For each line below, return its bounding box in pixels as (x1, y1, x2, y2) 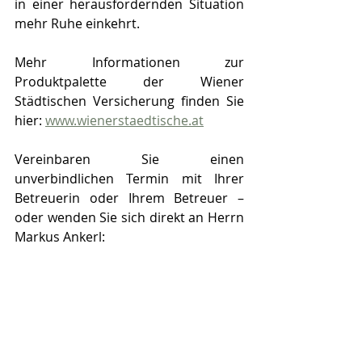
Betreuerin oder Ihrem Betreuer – (15, 188, 244, 207)
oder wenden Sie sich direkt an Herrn (15, 208, 244, 226)
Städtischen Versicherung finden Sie (15, 91, 244, 110)
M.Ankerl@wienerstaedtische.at (15, 285, 206, 304)
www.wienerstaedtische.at (45, 111, 204, 129)
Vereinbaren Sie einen (15, 149, 244, 168)
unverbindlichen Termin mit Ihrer (15, 169, 244, 187)
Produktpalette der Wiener (15, 72, 244, 90)
